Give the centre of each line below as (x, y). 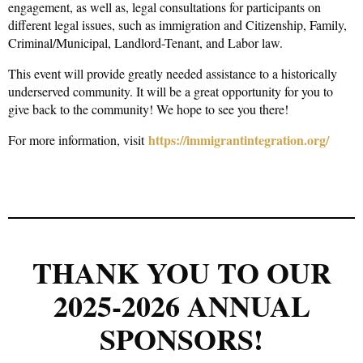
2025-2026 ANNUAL (181, 305)
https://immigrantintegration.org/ (239, 139)
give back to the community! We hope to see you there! (148, 109)
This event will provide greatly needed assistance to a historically (173, 73)
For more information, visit (78, 139)
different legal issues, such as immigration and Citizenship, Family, (177, 24)
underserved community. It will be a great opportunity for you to (171, 91)
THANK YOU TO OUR (181, 272)
